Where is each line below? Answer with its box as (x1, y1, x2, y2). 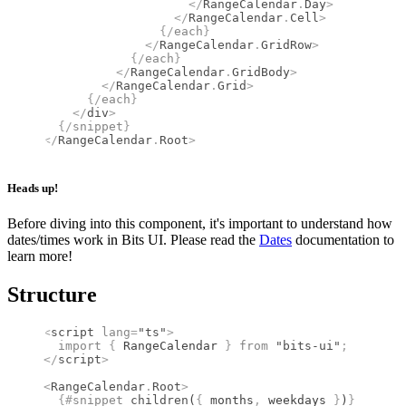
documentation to (292, 232, 394, 248)
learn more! (7, 248, 72, 265)
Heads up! (7, 181, 58, 196)
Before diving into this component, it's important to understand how (7, 216, 392, 232)
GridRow (261, 37, 312, 52)
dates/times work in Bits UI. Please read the (7, 232, 259, 248)
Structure (7, 283, 97, 307)
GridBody (232, 64, 290, 79)
